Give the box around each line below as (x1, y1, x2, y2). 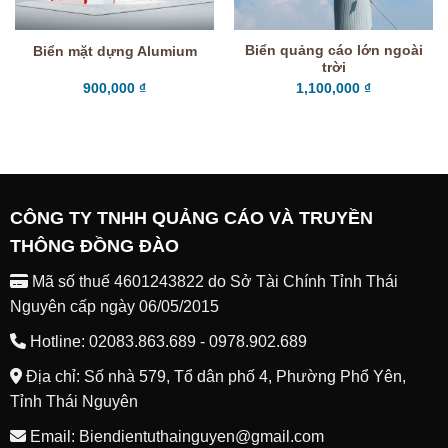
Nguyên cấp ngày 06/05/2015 (9, 297, 219, 315)
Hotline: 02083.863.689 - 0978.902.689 (25, 332, 307, 350)
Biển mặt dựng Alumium (32, 43, 197, 59)
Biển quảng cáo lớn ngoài (244, 43, 423, 59)
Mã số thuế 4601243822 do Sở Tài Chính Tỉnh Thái (27, 272, 398, 290)
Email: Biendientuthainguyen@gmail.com (25, 427, 324, 445)
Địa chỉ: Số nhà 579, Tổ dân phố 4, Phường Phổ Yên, (21, 367, 406, 385)
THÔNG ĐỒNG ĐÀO (9, 235, 179, 256)
